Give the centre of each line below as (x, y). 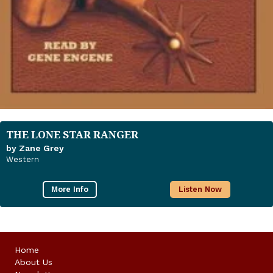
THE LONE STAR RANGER (72, 134)
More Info (70, 189)
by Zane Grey (35, 148)
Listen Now (200, 189)
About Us (34, 262)
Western (23, 159)
